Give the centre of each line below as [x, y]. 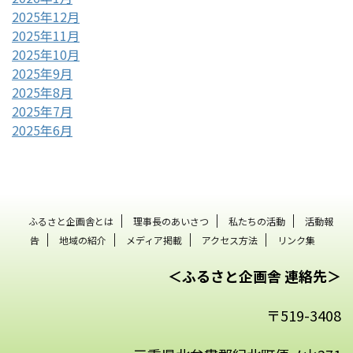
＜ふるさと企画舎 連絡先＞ [255, 276]
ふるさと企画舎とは [71, 221]
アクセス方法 [230, 240]
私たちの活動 [256, 221]
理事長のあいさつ [171, 221]
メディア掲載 [154, 240]
